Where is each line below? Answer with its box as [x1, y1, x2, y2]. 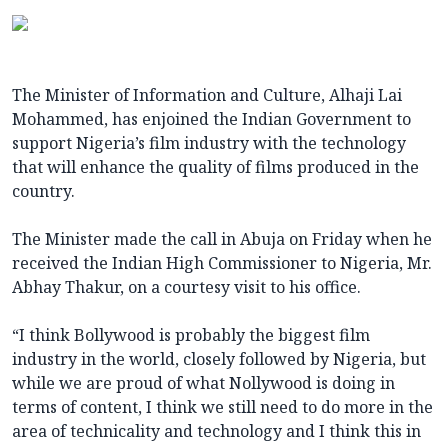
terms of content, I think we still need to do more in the [12, 396, 433, 419]
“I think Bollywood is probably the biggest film [12, 324, 370, 347]
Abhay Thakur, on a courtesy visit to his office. [12, 276, 361, 299]
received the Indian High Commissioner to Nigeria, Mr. [12, 252, 432, 275]
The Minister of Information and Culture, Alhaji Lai [12, 84, 402, 107]
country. [12, 180, 75, 203]
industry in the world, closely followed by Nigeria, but [12, 348, 426, 371]
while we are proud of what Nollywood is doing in [12, 372, 395, 395]
